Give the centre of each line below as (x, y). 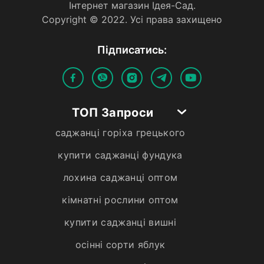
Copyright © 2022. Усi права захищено (132, 19)
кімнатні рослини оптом (120, 199)
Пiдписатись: (132, 49)
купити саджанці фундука (120, 155)
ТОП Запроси (113, 112)
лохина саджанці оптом (120, 177)
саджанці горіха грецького (120, 132)
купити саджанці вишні (120, 222)
